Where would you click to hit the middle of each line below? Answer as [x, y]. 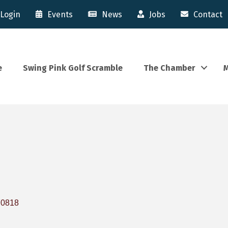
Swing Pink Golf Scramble [73, 68]
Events [60, 14]
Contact [208, 14]
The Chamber [170, 68]
